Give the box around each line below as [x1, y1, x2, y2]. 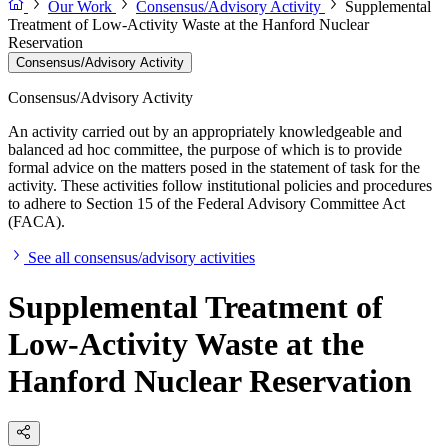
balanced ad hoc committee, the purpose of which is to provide [8, 141, 402, 159]
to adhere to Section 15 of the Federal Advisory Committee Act [8, 195, 405, 213]
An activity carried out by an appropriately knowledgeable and [8, 123, 402, 141]
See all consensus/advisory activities [28, 249, 255, 267]
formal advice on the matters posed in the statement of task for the [8, 159, 420, 177]
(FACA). [8, 213, 65, 231]
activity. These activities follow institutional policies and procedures [8, 177, 432, 195]
